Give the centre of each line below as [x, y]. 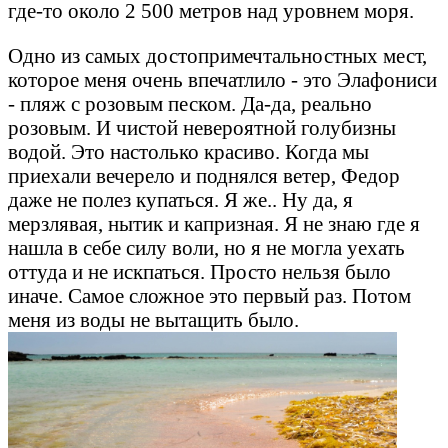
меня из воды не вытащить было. [153, 320]
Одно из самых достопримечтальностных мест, [217, 56]
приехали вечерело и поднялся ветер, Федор [204, 176]
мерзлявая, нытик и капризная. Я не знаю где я [214, 224]
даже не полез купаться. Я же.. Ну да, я [180, 200]
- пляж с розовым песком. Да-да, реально [190, 104]
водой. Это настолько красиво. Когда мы [188, 152]
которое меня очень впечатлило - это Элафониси [222, 80]
